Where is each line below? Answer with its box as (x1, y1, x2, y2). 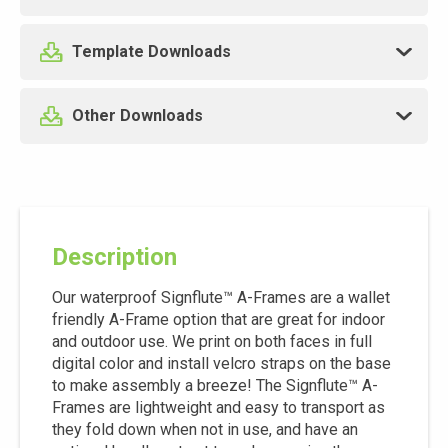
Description (52, 243, 177, 271)
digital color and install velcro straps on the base (52, 354, 391, 373)
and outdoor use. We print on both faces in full (52, 332, 372, 351)
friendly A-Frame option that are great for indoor (52, 310, 385, 329)
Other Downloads (71, 106, 203, 125)
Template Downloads (71, 42, 231, 61)
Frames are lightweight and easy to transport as (52, 398, 385, 417)
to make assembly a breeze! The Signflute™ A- (52, 376, 378, 395)
